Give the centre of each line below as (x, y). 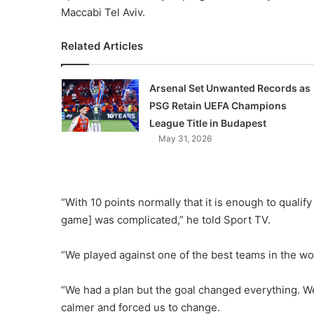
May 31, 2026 (185, 138)
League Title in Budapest (207, 123)
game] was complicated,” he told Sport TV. (166, 220)
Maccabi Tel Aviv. (103, 12)
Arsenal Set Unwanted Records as (230, 88)
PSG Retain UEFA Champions (218, 105)
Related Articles (102, 46)
